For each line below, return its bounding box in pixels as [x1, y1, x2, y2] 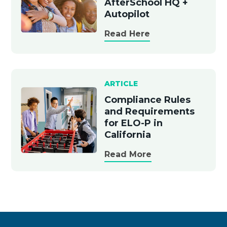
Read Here [104, 28, 150, 39]
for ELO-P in [104, 117, 163, 129]
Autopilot [104, 8, 149, 20]
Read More [104, 149, 152, 159]
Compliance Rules [104, 94, 191, 105]
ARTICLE [104, 79, 138, 88]
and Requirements [104, 105, 195, 117]
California [104, 129, 151, 140]
